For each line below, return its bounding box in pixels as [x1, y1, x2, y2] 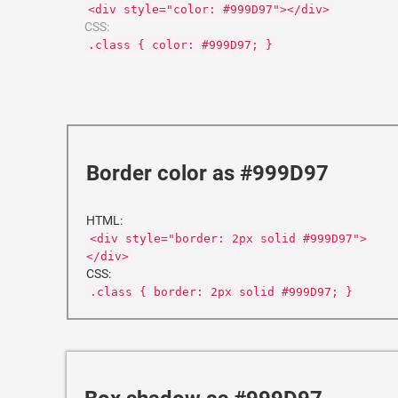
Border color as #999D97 [86, 161, 329, 186]
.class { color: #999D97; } [88, 38, 273, 52]
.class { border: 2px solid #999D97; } [90, 285, 353, 298]
